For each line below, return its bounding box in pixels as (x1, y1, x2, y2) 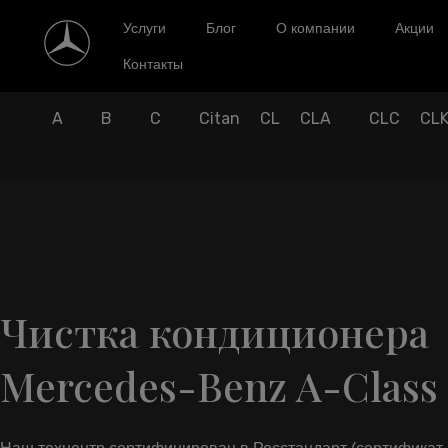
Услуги (123, 20, 167, 36)
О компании (276, 20, 356, 36)
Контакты (123, 56, 184, 72)
